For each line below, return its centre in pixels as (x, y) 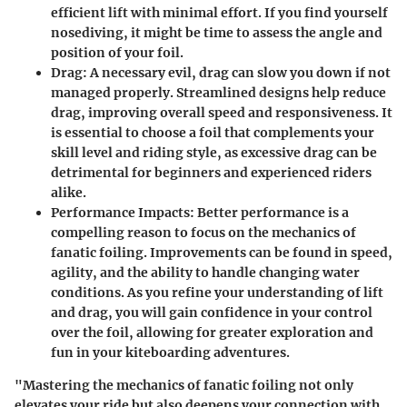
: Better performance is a (269, 213)
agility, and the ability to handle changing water (205, 273)
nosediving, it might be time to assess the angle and (217, 33)
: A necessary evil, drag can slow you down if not (237, 73)
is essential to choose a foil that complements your (213, 133)
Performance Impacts (120, 213)
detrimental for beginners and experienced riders (211, 173)
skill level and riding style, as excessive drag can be (214, 153)
